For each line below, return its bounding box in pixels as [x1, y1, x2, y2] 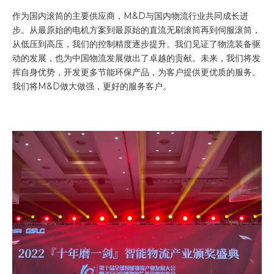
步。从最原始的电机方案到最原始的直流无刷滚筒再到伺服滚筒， [12, 24, 261, 35]
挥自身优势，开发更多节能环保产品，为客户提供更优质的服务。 [12, 67, 261, 78]
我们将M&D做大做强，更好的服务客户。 [12, 81, 171, 92]
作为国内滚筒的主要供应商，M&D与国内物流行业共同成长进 [12, 10, 248, 21]
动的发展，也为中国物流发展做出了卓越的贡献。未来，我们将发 [12, 53, 261, 64]
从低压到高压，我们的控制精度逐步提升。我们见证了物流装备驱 [12, 39, 261, 50]
